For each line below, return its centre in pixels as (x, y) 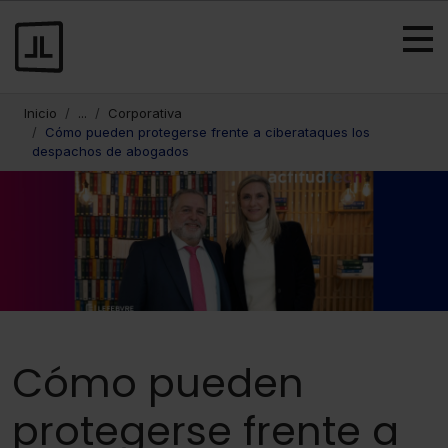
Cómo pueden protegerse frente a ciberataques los (207, 132)
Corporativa (145, 113)
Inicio (40, 113)
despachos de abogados (110, 151)
